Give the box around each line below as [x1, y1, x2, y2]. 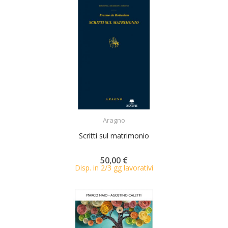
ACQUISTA [108, 109, 138, 118]
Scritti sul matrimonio [79, 130, 149, 140]
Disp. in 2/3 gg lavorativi [75, 162, 153, 173]
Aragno [103, 115, 125, 125]
